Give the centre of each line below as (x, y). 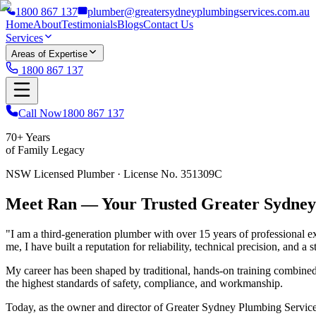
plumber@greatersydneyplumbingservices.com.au (199, 12)
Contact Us (168, 24)
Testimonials (89, 24)
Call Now (40, 113)
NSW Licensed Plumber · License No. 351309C (114, 174)
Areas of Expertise (49, 54)
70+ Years (28, 137)
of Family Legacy (45, 150)
